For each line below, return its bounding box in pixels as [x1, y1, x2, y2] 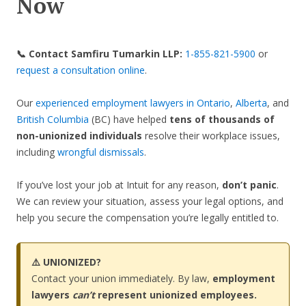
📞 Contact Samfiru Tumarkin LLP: [16, 47, 182, 60]
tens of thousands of [169, 113, 275, 126]
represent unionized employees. [95, 288, 257, 301]
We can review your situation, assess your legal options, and [16, 195, 283, 208]
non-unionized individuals [16, 129, 145, 142]
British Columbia [16, 113, 89, 126]
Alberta [236, 96, 267, 109]
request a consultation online [16, 64, 145, 76]
